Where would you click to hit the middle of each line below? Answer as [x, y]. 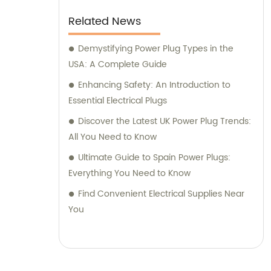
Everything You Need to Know [129, 174]
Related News [105, 22]
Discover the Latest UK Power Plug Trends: [165, 122]
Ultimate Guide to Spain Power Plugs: [154, 158]
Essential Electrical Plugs [118, 101]
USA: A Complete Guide [118, 65]
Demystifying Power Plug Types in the [156, 49]
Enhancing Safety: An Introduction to [154, 85]
